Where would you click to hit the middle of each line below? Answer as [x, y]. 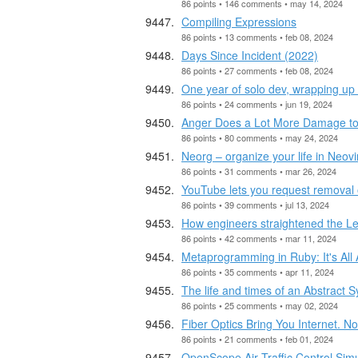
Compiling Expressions [239, 21]
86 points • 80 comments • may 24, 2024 [260, 137]
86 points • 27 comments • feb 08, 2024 [257, 70]
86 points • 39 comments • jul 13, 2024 [255, 204]
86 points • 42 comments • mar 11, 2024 [259, 238]
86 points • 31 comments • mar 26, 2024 [259, 171]
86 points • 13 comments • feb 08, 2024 [257, 36]
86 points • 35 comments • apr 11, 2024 [258, 271]
